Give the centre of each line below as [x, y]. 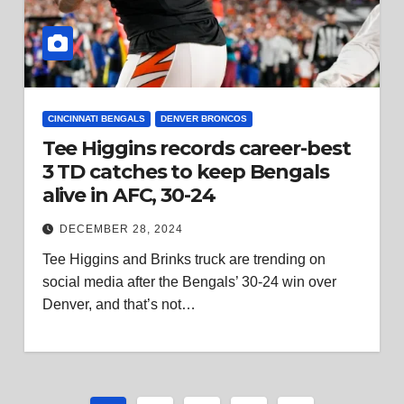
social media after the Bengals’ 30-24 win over [189, 282]
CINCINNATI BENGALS [96, 119]
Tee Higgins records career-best [196, 148]
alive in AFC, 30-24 [129, 195]
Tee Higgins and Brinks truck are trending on [184, 259]
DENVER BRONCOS [203, 119]
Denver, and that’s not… [119, 304]
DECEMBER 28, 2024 [121, 229]
